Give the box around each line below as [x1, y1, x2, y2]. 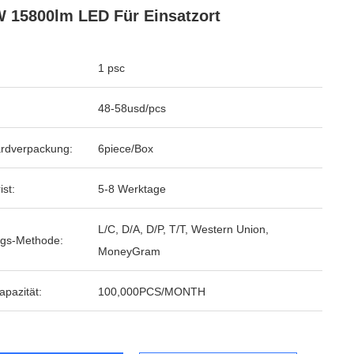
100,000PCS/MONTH [98, 285, 205, 298]
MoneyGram [98, 245, 160, 258]
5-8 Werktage [98, 183, 166, 195]
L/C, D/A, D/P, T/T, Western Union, [98, 223, 269, 235]
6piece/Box [98, 142, 153, 155]
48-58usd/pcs [98, 102, 166, 115]
